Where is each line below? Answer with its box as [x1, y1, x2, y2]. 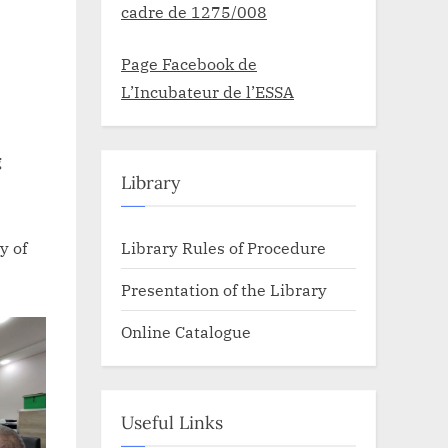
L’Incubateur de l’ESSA [121, 81, 294, 103]
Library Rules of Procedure [121, 237, 326, 258]
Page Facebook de [121, 53, 257, 75]
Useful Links [121, 411, 223, 435]
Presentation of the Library [121, 278, 327, 300]
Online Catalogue [121, 320, 251, 342]
